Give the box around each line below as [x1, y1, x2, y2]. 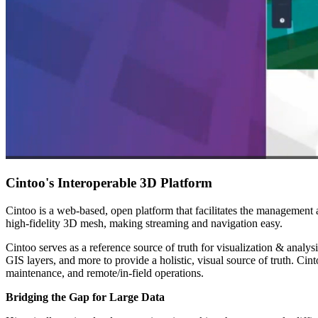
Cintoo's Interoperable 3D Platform [6, 175, 212, 191]
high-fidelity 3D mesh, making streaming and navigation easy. [6, 216, 285, 229]
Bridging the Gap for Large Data [6, 290, 165, 303]
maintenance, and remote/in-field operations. [6, 266, 204, 279]
